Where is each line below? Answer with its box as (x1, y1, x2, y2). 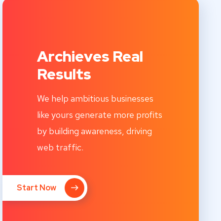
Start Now (16, 183, 58, 193)
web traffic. (37, 142, 83, 153)
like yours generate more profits (37, 109, 162, 121)
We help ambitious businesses (37, 93, 153, 105)
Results (37, 64, 91, 84)
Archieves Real (37, 46, 143, 67)
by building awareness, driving (37, 125, 152, 137)
